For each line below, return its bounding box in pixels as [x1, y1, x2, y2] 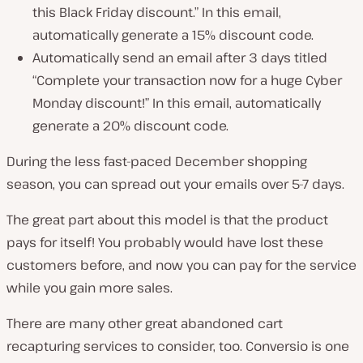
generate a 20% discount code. [32, 117, 228, 135]
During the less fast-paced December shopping [6, 152, 307, 171]
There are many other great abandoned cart [6, 314, 283, 333]
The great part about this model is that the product [6, 211, 328, 229]
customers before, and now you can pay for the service [6, 256, 357, 275]
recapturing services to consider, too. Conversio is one [6, 337, 349, 356]
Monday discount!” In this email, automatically [32, 94, 321, 113]
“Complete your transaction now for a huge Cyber [32, 71, 342, 90]
